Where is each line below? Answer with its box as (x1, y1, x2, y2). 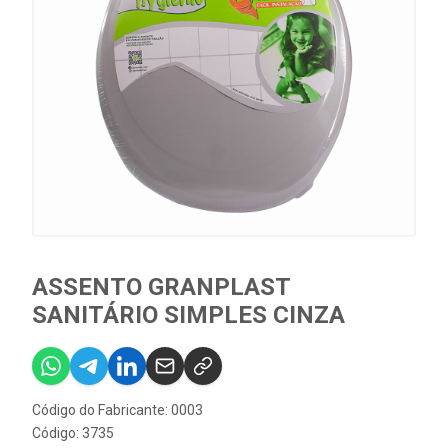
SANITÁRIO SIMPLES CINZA (32, 301, 345, 329)
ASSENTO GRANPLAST (32, 273, 290, 301)
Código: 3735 (32, 425, 114, 441)
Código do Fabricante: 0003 (32, 402, 203, 418)
